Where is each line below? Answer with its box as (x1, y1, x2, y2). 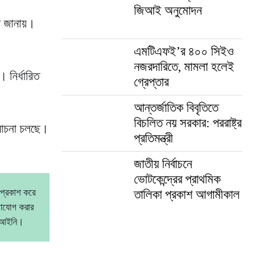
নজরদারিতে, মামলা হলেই (133, 59, 234, 74)
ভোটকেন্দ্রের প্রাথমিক (133, 171, 221, 187)
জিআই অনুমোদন (133, 2, 202, 18)
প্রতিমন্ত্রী (133, 130, 173, 146)
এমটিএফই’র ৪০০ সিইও (133, 43, 234, 59)
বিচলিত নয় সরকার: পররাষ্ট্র (133, 115, 242, 130)
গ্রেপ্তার (133, 74, 169, 89)
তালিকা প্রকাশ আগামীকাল (133, 187, 240, 202)
